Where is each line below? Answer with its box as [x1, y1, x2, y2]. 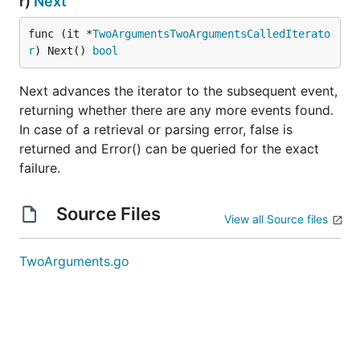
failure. [19, 160, 60, 176]
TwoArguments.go [19, 253, 129, 269]
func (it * [28, 27, 92, 40]
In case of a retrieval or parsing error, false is [19, 121, 292, 137]
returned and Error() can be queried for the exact [19, 141, 319, 157]
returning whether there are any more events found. [19, 102, 333, 118]
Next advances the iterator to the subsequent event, [19, 83, 337, 99]
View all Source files [224, 212, 328, 226]
